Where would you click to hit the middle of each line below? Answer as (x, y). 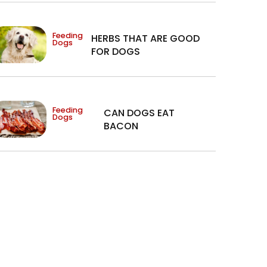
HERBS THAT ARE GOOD (146, 39)
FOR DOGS (116, 52)
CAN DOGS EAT (139, 113)
